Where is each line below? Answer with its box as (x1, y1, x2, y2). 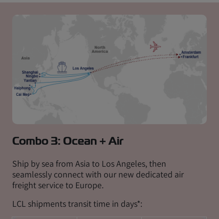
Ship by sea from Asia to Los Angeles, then (12, 157, 166, 169)
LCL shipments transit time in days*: (12, 197, 142, 209)
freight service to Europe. (12, 179, 104, 191)
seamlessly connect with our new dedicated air (12, 168, 184, 180)
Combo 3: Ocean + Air (12, 133, 124, 148)
